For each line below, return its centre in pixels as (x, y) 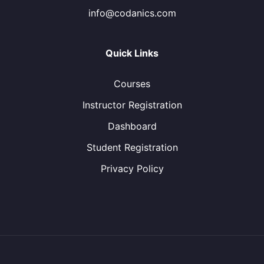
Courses (132, 83)
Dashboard (132, 126)
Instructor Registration (132, 105)
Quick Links (132, 53)
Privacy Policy (132, 168)
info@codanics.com (132, 13)
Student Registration (132, 147)
